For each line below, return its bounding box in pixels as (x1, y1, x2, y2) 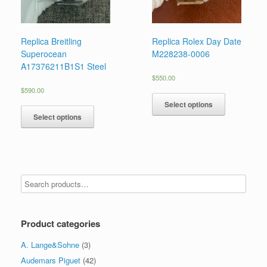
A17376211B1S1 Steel (21, 60, 106, 73)
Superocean (21, 48, 67, 60)
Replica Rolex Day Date (152, 35, 242, 48)
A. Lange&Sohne (21, 238, 79, 250)
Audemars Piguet (21, 254, 80, 266)
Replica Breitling (21, 35, 82, 48)
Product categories (21, 216, 100, 230)
